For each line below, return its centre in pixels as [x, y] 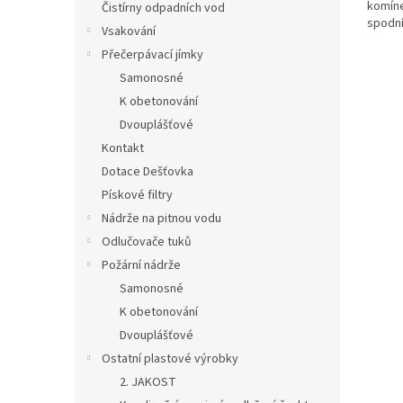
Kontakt [123, 148]
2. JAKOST [148, 382]
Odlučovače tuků [147, 242]
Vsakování [129, 31]
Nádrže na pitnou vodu [161, 219]
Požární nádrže [141, 265]
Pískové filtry [137, 195]
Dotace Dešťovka [148, 172]
